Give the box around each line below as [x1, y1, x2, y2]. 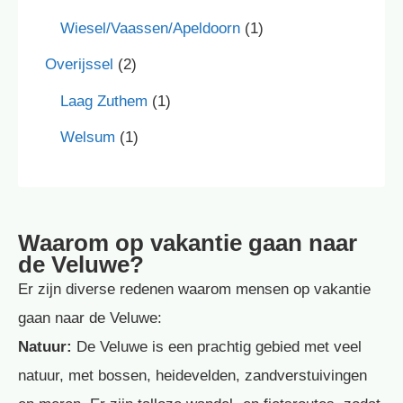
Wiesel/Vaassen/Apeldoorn [60, 19, 240, 37]
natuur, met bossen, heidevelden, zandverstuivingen [18, 366, 367, 384]
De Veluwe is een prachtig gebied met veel [72, 337, 362, 355]
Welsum [60, 129, 115, 147]
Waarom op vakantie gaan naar [18, 228, 357, 256]
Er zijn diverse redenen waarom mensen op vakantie [18, 280, 371, 298]
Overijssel [45, 56, 113, 74]
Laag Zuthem [60, 92, 148, 110]
